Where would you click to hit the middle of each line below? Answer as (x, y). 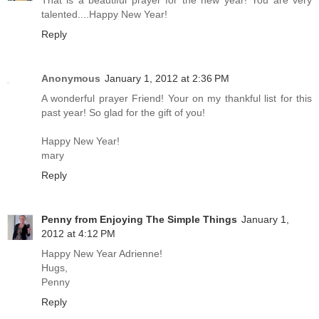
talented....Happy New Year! (104, 15)
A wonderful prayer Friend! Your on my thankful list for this (177, 99)
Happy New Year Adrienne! (102, 254)
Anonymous (71, 79)
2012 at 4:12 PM (78, 234)
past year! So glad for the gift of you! (123, 113)
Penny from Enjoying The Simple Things (139, 220)
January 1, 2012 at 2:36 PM (167, 79)
